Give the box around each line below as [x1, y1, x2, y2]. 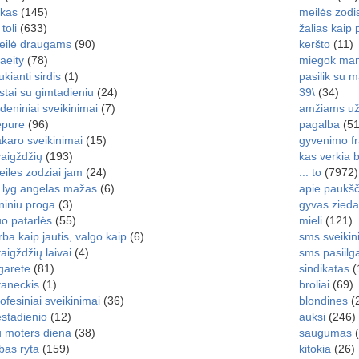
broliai [298, 278, 329, 291]
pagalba [298, 118, 340, 131]
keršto [298, 38, 330, 50]
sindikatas [298, 262, 349, 275]
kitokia [298, 342, 331, 355]
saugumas [298, 326, 352, 339]
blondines [298, 294, 348, 307]
